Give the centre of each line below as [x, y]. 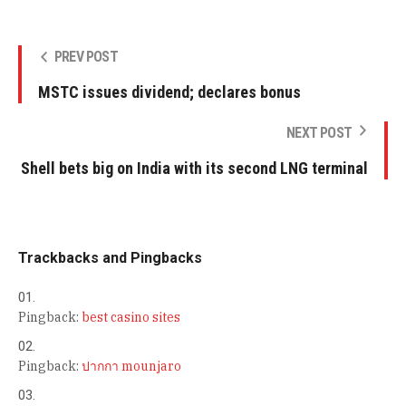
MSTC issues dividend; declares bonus [169, 92]
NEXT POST [319, 132]
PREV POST [86, 56]
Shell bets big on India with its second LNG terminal [194, 168]
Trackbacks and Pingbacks [110, 257]
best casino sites [131, 317]
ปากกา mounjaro [131, 366]
